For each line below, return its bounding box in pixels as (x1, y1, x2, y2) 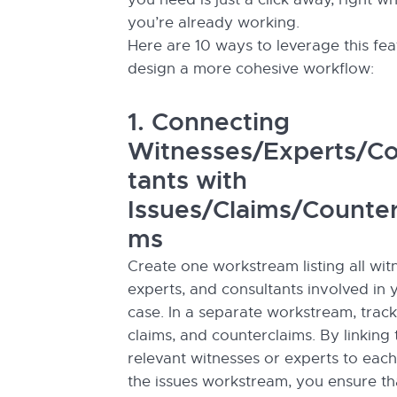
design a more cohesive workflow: (128, 59, 378, 78)
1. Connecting (128, 106, 290, 138)
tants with (128, 165, 247, 197)
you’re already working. (128, 13, 304, 32)
